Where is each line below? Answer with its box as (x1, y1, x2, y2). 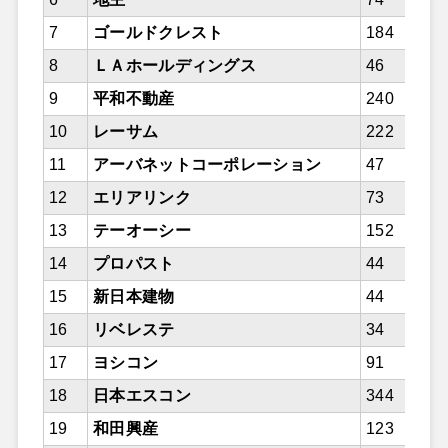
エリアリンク (92, 189, 191, 207)
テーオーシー (92, 222, 191, 240)
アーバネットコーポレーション (92, 156, 322, 174)
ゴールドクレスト (92, 24, 224, 42)
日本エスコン (92, 387, 191, 405)
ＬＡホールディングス (92, 57, 257, 75)
